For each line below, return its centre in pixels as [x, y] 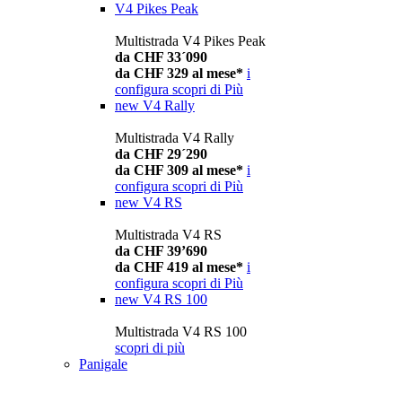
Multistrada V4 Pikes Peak [190, 41]
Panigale [103, 364]
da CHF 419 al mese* [179, 267]
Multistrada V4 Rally [175, 138]
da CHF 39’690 [161, 251]
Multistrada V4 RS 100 [181, 332]
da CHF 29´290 [161, 154]
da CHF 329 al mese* [179, 74]
